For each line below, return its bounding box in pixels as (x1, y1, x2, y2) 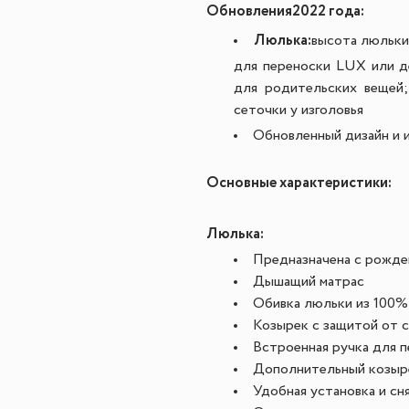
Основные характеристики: (206, 173, 392, 194)
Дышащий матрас (253, 275, 364, 289)
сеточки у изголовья (234, 103, 363, 118)
